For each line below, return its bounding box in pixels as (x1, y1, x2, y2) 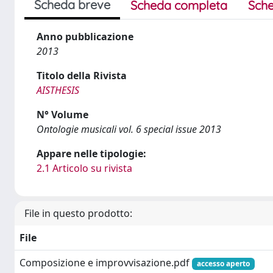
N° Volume (37, 108, 88, 121)
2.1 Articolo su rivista (37, 161, 132, 175)
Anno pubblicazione (37, 30, 133, 43)
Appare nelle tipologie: (37, 147, 146, 160)
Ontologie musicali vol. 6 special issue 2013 (37, 122, 221, 136)
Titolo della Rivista (37, 69, 127, 82)
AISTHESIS (37, 83, 79, 97)
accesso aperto (196, 258, 250, 269)
